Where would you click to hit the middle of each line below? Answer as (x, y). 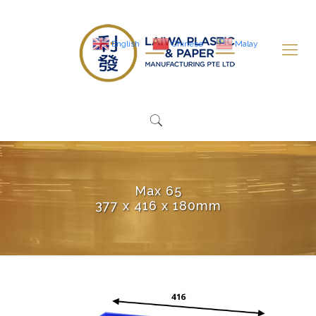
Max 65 (158, 191)
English (125, 43)
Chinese (187, 43)
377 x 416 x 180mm (158, 206)
